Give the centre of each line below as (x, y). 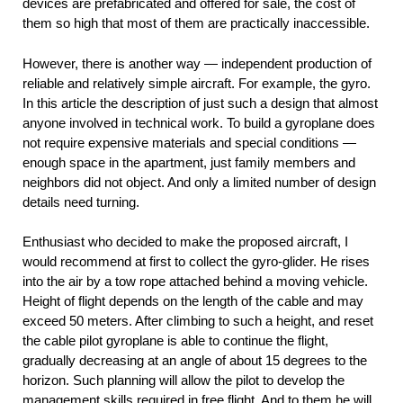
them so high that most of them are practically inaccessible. (196, 23)
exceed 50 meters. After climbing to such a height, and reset (198, 320)
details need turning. (81, 201)
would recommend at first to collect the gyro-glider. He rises (196, 261)
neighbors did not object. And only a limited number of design (199, 182)
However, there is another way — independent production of (197, 63)
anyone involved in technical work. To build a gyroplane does (199, 122)
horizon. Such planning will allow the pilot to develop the (184, 380)
